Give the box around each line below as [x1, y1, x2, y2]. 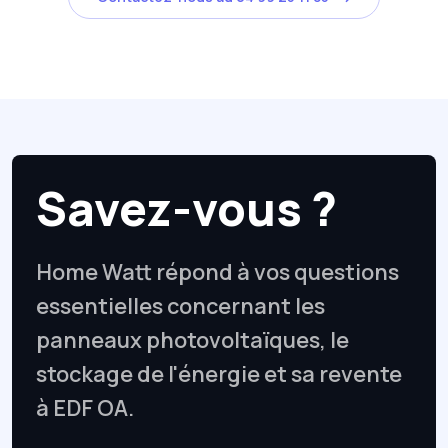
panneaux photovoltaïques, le [36, 324, 349, 355]
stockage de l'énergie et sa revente [36, 358, 402, 389]
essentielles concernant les [36, 290, 325, 321]
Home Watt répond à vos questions [36, 256, 399, 287]
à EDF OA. [36, 392, 134, 423]
